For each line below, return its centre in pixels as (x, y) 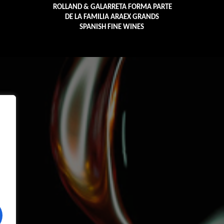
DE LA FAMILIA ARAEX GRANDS (112, 17)
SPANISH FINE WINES (112, 27)
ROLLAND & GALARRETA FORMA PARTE (112, 7)
